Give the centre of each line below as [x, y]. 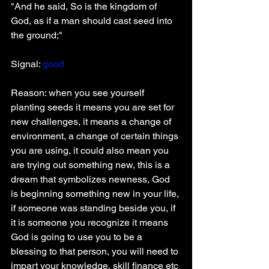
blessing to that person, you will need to [96, 251]
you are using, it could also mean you [91, 150]
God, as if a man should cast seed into [93, 21]
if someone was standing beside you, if [94, 208]
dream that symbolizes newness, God [92, 179]
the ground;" [37, 35]
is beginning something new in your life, [96, 194]
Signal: [26, 64]
